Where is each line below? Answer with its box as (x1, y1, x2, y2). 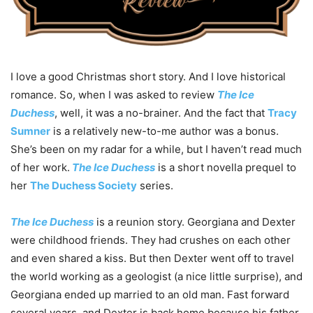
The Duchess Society (30, 178, 137, 192)
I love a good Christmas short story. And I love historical (10, 69, 286, 83)
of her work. (10, 160, 70, 174)
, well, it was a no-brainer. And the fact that (54, 105, 268, 119)
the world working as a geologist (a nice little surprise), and (10, 269, 303, 283)
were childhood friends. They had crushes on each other (10, 233, 291, 247)
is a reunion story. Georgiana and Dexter (94, 214, 296, 228)
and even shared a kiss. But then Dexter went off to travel (10, 251, 294, 265)
